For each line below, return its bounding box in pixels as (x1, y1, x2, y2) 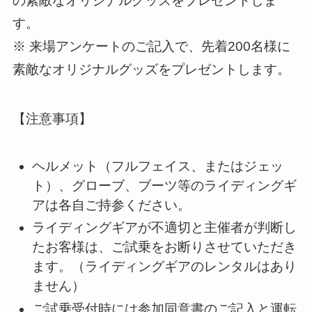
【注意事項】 (12, 111, 92, 127)
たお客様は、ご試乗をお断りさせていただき (32, 240, 297, 255)
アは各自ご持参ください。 (32, 197, 192, 212)
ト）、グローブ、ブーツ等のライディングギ (32, 178, 297, 193)
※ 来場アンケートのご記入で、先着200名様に (12, 39, 290, 54)
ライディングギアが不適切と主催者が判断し (32, 220, 297, 235)
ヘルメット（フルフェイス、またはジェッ (32, 158, 284, 173)
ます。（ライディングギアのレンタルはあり (32, 259, 297, 274)
